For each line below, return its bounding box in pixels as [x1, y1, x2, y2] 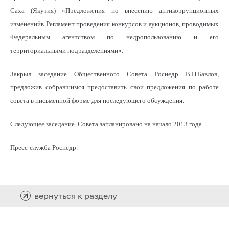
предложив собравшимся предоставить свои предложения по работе [10, 83, 219, 91]
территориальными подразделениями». [10, 46, 123, 54]
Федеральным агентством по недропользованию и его [10, 33, 219, 41]
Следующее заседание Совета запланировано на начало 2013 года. [10, 120, 203, 128]
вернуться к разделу [34, 190, 117, 201]
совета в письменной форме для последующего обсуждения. [10, 96, 184, 104]
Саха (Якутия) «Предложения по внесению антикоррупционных [10, 6, 219, 14]
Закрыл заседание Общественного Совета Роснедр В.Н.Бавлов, [10, 70, 219, 78]
